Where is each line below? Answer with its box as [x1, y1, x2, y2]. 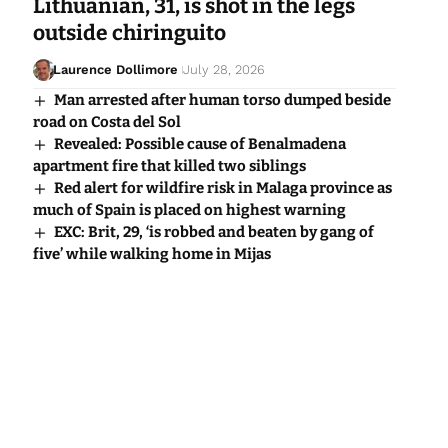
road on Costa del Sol [32, 113, 181, 132]
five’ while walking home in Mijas [32, 245, 271, 264]
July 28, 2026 [183, 62, 266, 78]
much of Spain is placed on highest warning [32, 201, 346, 220]
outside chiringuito [32, 20, 226, 47]
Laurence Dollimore [53, 62, 179, 78]
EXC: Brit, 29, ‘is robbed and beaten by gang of [53, 223, 374, 242]
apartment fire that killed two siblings [32, 157, 306, 176]
